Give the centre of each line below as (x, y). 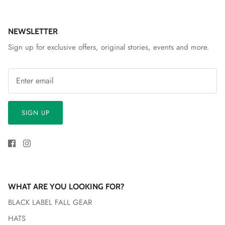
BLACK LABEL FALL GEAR (50, 203)
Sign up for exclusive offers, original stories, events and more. (109, 47)
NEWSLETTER (33, 31)
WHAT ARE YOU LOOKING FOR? (66, 187)
